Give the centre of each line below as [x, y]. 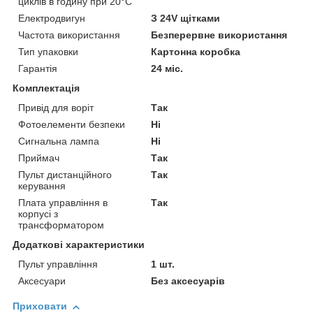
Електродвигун [52, 19]
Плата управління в [63, 203]
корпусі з [38, 214]
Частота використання [69, 35]
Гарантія [38, 69]
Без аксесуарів [188, 281]
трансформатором [61, 225]
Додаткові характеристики [79, 245]
